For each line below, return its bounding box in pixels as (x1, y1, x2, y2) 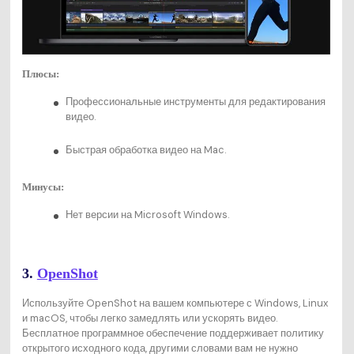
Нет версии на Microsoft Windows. (65, 208, 229, 221)
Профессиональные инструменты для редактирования (65, 95, 326, 109)
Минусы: (21, 182, 64, 193)
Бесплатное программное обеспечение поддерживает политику (21, 326, 324, 340)
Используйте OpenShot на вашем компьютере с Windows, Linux (21, 296, 328, 310)
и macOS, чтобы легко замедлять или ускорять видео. (21, 311, 277, 325)
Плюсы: (21, 69, 59, 81)
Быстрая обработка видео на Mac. (65, 143, 226, 157)
